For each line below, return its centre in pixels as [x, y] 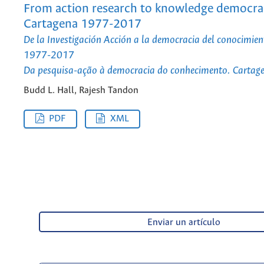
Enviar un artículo [184, 222]
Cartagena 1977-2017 [82, 24]
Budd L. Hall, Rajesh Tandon [81, 91]
